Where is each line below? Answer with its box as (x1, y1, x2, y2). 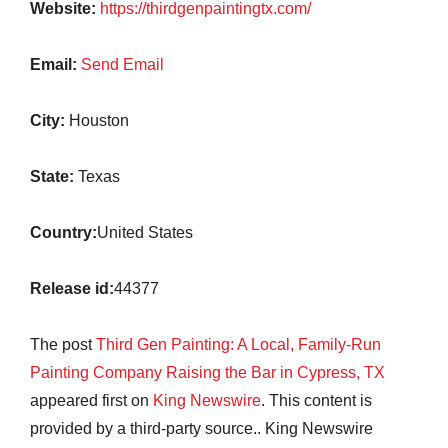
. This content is (261, 392, 372, 409)
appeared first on (30, 392, 153, 409)
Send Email (81, 56, 164, 73)
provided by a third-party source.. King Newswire (30, 420, 373, 437)
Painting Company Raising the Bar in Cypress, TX (30, 364, 385, 381)
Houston (65, 112, 129, 129)
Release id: (30, 280, 114, 297)
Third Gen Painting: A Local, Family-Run (96, 336, 381, 353)
